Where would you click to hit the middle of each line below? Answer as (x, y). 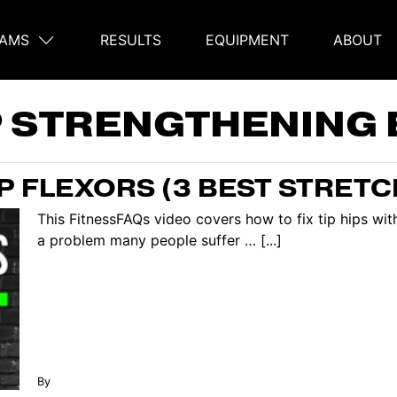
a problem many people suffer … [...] (159, 240)
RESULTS (131, 40)
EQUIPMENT (247, 40)
